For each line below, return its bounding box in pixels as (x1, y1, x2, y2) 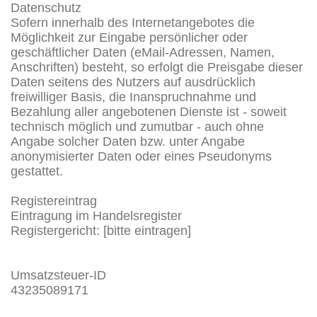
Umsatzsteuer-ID (11, 267, 106, 282)
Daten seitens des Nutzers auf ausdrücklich (11, 74, 255, 89)
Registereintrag (11, 193, 97, 208)
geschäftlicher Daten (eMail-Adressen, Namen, (11, 45, 275, 59)
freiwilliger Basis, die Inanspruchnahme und (11, 89, 256, 104)
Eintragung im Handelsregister (11, 208, 182, 223)
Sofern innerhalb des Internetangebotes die (11, 15, 255, 30)
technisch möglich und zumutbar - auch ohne (11, 119, 264, 134)
